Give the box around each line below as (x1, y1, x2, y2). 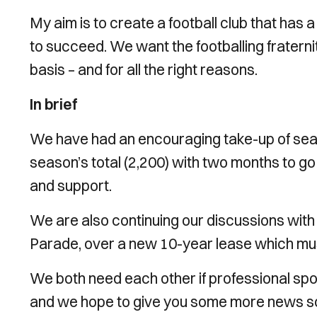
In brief (30, 95, 78, 113)
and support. (30, 176, 112, 195)
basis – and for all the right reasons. (30, 60, 258, 79)
